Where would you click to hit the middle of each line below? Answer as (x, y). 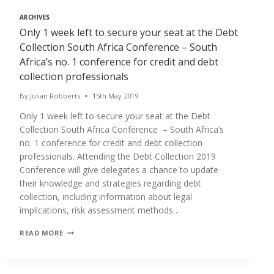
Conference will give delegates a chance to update (119, 170)
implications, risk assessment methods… (100, 210)
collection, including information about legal (106, 197)
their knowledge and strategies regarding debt (110, 183)
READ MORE (42, 233)
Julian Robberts (55, 96)
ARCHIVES (35, 18)
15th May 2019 (116, 96)
